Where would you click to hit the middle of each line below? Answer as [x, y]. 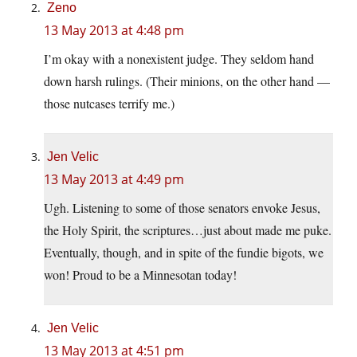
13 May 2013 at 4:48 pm [114, 31]
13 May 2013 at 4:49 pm [114, 180]
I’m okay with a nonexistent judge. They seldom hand [179, 59]
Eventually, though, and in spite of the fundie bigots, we [184, 253]
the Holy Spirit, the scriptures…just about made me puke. [188, 230]
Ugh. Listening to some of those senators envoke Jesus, [182, 208]
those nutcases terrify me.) [109, 104]
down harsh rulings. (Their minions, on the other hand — [187, 81]
